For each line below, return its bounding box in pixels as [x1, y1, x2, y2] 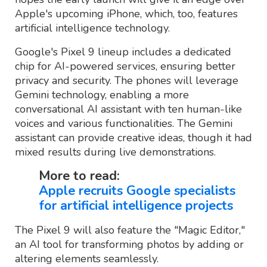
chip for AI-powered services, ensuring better [15, 58, 235, 73]
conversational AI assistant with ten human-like [15, 101, 242, 116]
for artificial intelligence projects [39, 196, 233, 215]
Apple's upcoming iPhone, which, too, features [15, 6, 238, 21]
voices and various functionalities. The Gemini [15, 116, 232, 131]
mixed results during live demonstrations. [15, 144, 216, 159]
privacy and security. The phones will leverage [15, 73, 238, 88]
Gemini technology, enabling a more [15, 87, 189, 102]
